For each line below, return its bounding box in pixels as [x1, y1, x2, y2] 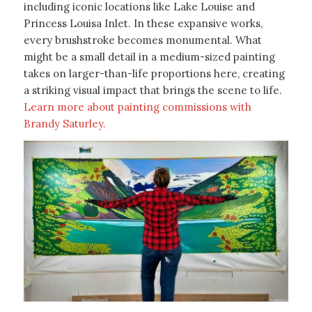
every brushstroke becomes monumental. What [23, 33, 262, 47]
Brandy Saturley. [23, 116, 106, 130]
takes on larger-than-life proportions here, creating [23, 66, 285, 80]
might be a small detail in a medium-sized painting [23, 49, 275, 63]
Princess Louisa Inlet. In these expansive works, [23, 16, 263, 30]
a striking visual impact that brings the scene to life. [23, 83, 282, 97]
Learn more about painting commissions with [23, 100, 251, 114]
